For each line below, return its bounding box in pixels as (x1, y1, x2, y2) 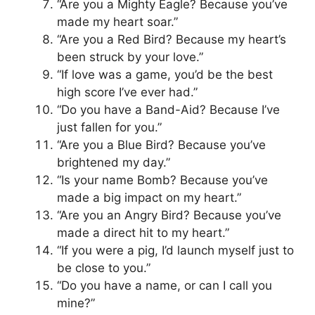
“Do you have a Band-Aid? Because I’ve (57, 102, 280, 117)
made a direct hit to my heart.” (57, 225, 229, 240)
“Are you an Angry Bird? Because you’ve (57, 207, 281, 222)
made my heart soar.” (57, 14, 178, 29)
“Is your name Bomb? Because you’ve (57, 172, 268, 187)
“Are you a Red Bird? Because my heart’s (57, 32, 286, 46)
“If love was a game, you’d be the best (57, 67, 273, 82)
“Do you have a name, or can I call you (57, 278, 272, 292)
